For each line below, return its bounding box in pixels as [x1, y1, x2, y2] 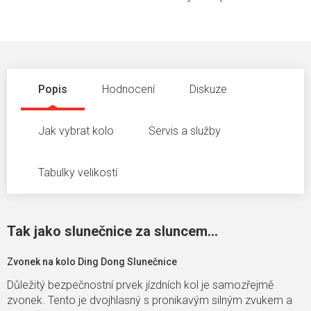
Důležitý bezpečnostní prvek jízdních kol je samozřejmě [7, 278, 274, 292]
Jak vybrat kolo [38, 124, 114, 138]
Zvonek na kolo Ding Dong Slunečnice [7, 256, 177, 268]
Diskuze [190, 83, 227, 96]
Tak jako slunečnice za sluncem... [7, 223, 218, 240]
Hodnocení [102, 83, 155, 96]
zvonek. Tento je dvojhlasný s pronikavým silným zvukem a [7, 294, 292, 308]
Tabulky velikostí [38, 166, 117, 180]
